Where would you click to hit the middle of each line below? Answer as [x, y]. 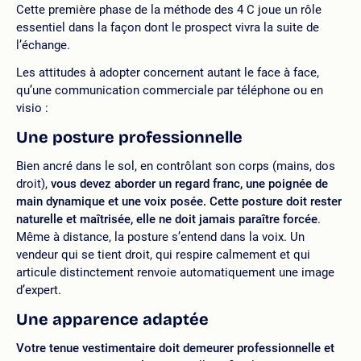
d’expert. [39, 290]
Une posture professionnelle [129, 137]
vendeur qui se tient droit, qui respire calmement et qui [163, 255]
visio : [32, 108]
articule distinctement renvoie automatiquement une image [175, 272]
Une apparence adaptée [112, 319]
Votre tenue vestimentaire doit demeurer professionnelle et [175, 348]
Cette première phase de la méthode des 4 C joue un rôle [169, 10]
